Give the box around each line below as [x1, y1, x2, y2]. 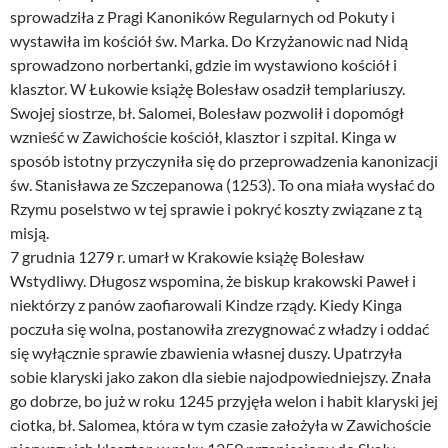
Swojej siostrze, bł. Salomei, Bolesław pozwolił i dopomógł [10, 103, 404, 123]
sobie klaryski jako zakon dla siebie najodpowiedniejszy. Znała [10, 367, 431, 387]
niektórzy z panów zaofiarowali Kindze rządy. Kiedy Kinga [10, 295, 402, 315]
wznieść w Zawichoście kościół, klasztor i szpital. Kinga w [10, 127, 396, 147]
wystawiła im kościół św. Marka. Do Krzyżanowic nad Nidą [10, 31, 408, 51]
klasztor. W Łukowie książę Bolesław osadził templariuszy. [10, 79, 405, 99]
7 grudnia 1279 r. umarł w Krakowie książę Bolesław [10, 247, 364, 267]
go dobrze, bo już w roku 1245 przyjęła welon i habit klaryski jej [10, 391, 438, 411]
